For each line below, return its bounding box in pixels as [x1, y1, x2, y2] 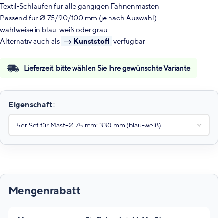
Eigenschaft [8, 100, 52, 109]
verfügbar [112, 37, 145, 45]
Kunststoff [73, 37, 109, 45]
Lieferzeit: [24, 64, 56, 72]
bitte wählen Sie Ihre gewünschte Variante [56, 64, 190, 72]
